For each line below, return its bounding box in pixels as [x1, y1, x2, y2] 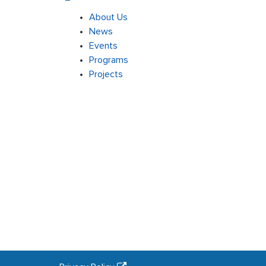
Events [89, 41, 118, 50]
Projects [89, 69, 123, 79]
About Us [89, 12, 128, 22]
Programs [89, 55, 128, 65]
